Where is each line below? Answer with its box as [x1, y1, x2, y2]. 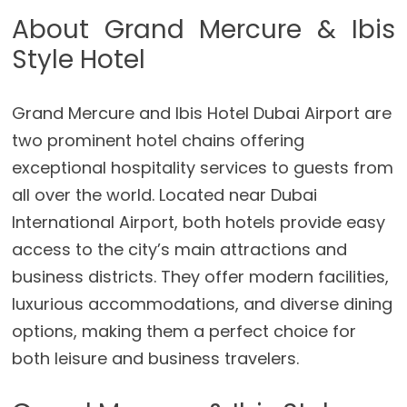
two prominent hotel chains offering [12, 128, 305, 152]
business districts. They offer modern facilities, [12, 264, 390, 288]
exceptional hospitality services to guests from [12, 155, 394, 179]
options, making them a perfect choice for [12, 319, 357, 342]
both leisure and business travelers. [12, 346, 300, 370]
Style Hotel [12, 41, 146, 77]
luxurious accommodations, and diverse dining [12, 292, 393, 315]
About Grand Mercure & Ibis [12, 11, 395, 47]
